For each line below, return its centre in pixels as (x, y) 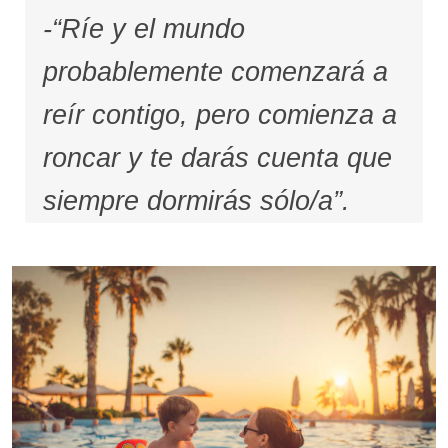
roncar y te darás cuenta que (217, 158)
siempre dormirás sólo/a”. (196, 201)
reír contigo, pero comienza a (219, 115)
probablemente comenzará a (215, 72)
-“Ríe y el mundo (143, 29)
